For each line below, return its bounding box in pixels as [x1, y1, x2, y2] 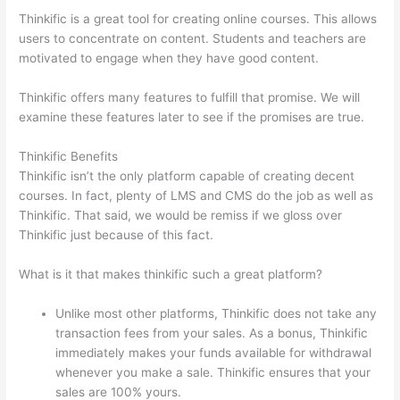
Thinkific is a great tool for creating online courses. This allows [19, 12, 378, 27]
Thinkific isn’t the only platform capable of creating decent [19, 169, 355, 184]
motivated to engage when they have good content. [19, 51, 320, 66]
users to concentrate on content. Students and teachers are [19, 31, 367, 46]
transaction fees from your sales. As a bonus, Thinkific [55, 325, 369, 340]
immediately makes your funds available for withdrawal [55, 345, 372, 360]
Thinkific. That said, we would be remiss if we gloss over [19, 208, 343, 223]
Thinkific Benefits [19, 149, 119, 164]
